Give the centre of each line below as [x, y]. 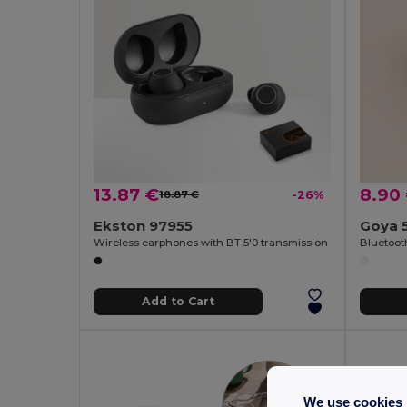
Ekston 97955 [144, 225]
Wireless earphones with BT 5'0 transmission [211, 242]
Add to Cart [178, 302]
